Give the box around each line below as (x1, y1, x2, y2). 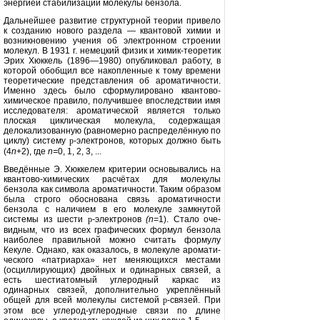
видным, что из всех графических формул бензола (4, 225, 221, 235)
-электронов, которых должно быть (74, 136, 221, 146)
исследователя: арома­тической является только (4, 106, 221, 116)
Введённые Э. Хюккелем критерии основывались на (4, 164, 221, 174)
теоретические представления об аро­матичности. (4, 76, 221, 86)
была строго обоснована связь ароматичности (4, 194, 221, 204)
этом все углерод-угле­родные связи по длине (4, 306, 221, 316)
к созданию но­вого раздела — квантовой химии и (4, 26, 221, 36)
